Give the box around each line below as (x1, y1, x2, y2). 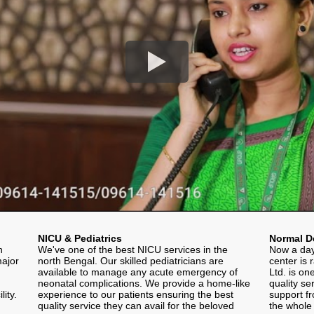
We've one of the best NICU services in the (38, 243, 228, 255)
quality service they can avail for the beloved (38, 299, 234, 311)
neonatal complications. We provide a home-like (38, 277, 250, 289)
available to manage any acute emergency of (38, 266, 238, 278)
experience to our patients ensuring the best (38, 288, 233, 300)
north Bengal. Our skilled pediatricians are (38, 254, 224, 266)
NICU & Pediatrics (38, 232, 122, 244)
